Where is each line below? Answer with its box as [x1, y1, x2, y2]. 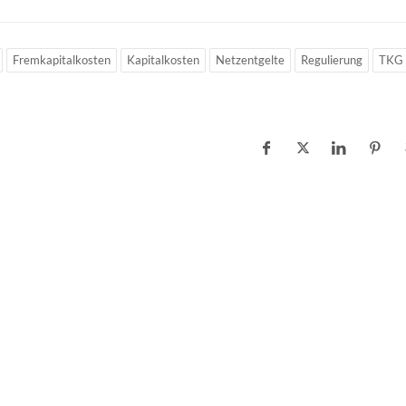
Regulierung [301, 53, 362, 67]
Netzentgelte [216, 53, 285, 67]
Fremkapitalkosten [13, 53, 111, 67]
